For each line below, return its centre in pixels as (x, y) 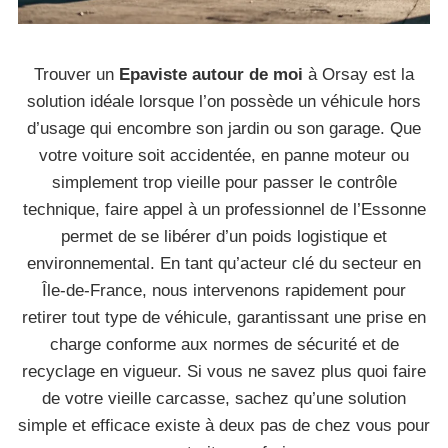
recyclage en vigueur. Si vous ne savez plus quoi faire (224, 371)
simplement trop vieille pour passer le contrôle (224, 182)
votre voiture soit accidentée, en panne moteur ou (224, 155)
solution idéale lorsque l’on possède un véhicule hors (224, 101)
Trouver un (76, 74)
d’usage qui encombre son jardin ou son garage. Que (224, 128)
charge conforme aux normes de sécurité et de (224, 344)
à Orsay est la (358, 74)
